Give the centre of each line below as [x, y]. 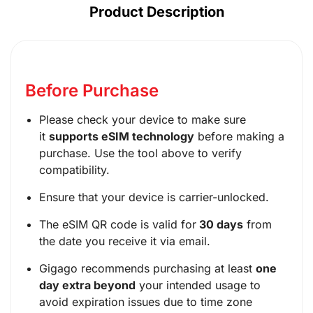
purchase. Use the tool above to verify [140, 153]
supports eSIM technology [122, 136]
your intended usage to [198, 285]
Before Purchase [92, 90]
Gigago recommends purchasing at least [147, 268]
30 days [220, 224]
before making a [239, 136]
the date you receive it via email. [125, 241]
